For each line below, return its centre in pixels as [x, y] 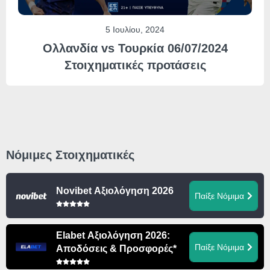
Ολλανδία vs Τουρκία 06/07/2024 [135, 49]
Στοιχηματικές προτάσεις [135, 65]
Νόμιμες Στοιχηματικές [70, 155]
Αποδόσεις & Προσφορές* [116, 249]
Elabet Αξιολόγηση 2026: [113, 236]
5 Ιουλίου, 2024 [135, 30]
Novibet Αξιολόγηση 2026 [115, 191]
